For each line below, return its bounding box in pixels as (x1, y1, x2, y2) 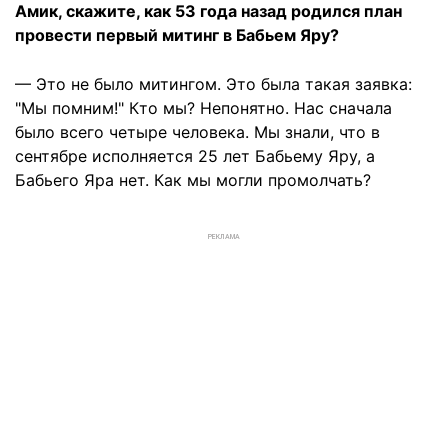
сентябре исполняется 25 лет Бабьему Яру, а (15, 146, 375, 166)
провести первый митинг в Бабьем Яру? (15, 25, 339, 45)
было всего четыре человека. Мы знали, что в (15, 122, 380, 142)
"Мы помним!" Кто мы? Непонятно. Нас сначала (15, 98, 392, 118)
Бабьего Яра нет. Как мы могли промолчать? (15, 170, 371, 190)
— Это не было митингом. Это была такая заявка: (15, 74, 412, 94)
